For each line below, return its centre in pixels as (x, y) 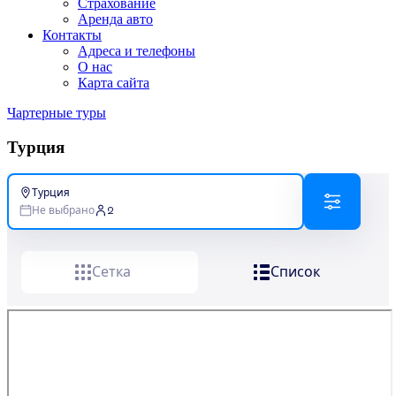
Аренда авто (115, 19)
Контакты (72, 35)
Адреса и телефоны (137, 51)
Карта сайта (114, 83)
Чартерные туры (57, 113)
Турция (36, 147)
